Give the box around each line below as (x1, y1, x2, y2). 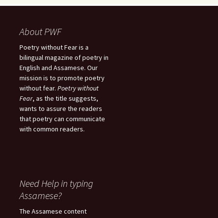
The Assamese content (19, 207, 87, 216)
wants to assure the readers (19, 104, 102, 113)
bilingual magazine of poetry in (19, 53, 109, 62)
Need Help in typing (19, 177, 93, 190)
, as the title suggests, (33, 94, 98, 103)
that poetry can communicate (19, 114, 105, 124)
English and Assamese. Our (19, 63, 98, 73)
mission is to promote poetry (19, 73, 105, 83)
